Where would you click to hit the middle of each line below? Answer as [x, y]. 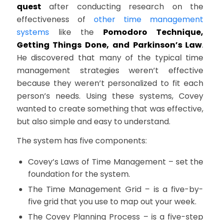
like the [76, 32]
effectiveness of [55, 19]
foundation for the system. [79, 174]
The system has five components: [82, 141]
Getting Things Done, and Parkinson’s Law [109, 45]
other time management [149, 19]
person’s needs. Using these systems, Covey [110, 96]
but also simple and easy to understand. [93, 121]
